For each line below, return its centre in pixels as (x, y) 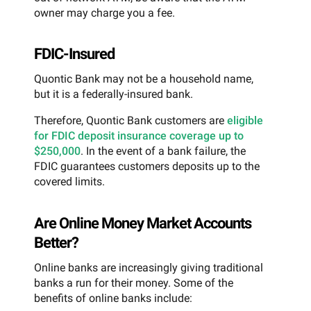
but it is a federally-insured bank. (114, 94)
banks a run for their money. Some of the (134, 283)
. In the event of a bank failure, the (163, 151)
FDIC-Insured (74, 54)
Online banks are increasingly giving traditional (149, 268)
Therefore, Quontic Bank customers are (131, 121)
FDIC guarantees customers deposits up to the (147, 167)
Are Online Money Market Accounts (143, 224)
